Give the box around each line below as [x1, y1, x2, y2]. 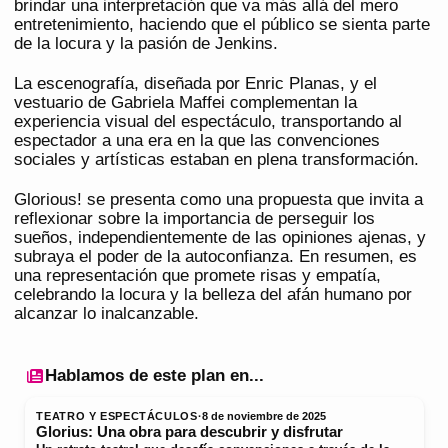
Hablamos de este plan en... [44, 365, 264, 385]
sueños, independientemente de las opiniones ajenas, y [14, 227, 426, 247]
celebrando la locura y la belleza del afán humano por [14, 284, 412, 304]
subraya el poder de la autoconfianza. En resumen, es [14, 246, 417, 266]
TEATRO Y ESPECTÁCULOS [36, 410, 198, 423]
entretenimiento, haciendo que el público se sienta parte [14, 14, 430, 34]
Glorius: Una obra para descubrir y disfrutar [36, 424, 344, 441]
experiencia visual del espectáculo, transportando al [14, 111, 402, 131]
